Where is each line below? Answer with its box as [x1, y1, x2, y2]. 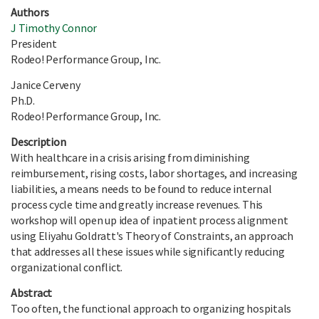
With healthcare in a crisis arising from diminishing [11, 150, 250, 165]
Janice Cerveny [11, 78, 80, 93]
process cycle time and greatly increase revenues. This [11, 197, 263, 212]
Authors [11, 5, 49, 20]
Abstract [11, 286, 53, 300]
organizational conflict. [11, 260, 123, 275]
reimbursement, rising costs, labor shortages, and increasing [11, 166, 298, 181]
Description [11, 135, 66, 150]
